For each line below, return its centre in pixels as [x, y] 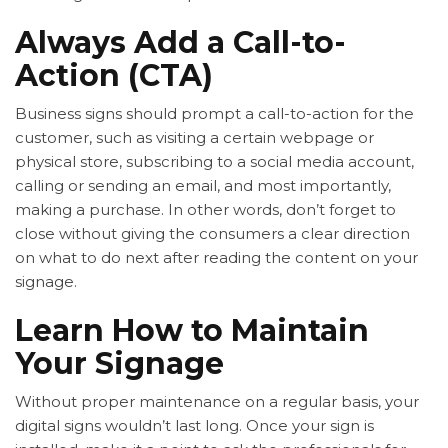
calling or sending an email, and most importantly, [203, 186]
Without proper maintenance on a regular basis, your [217, 402]
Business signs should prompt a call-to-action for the [214, 114]
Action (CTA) [114, 76]
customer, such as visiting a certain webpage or [194, 138]
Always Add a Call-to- [180, 43]
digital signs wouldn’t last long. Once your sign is [194, 426]
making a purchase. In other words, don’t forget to [205, 210]
